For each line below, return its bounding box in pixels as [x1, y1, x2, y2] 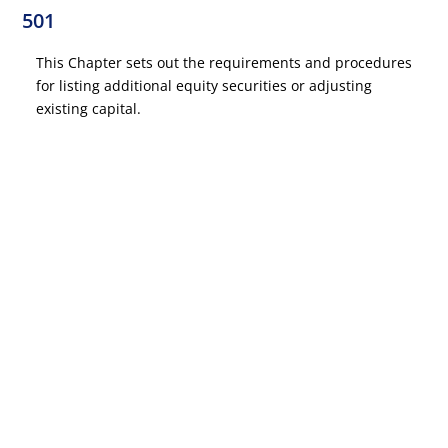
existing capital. [36, 99, 142, 118]
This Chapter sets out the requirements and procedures [36, 53, 413, 72]
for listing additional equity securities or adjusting [36, 76, 373, 95]
